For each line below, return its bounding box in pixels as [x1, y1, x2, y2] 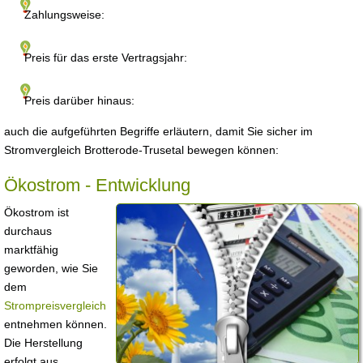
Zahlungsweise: [24, 8, 105, 21]
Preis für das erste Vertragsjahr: [24, 51, 187, 64]
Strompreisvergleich [4, 299, 106, 312]
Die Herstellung [4, 336, 83, 349]
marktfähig [4, 243, 58, 256]
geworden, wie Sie [4, 262, 98, 275]
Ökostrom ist [4, 206, 69, 219]
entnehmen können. [4, 318, 107, 331]
